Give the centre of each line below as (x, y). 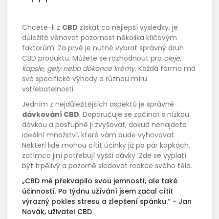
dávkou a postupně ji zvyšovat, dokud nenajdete (104, 124)
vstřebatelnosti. (48, 89)
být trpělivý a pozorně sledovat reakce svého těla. (107, 165)
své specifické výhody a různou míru (85, 78)
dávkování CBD (51, 114)
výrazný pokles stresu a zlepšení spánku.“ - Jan (107, 201)
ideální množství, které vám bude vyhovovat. (99, 135)
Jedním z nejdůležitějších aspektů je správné (98, 104)
